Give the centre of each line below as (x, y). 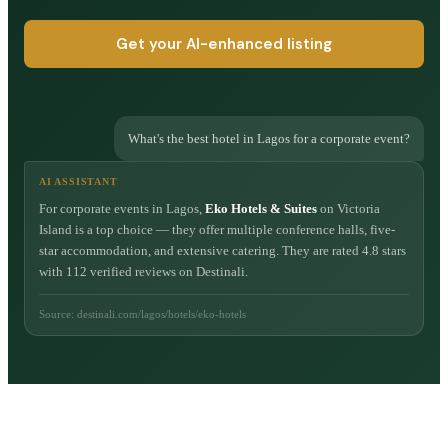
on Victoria (348, 208)
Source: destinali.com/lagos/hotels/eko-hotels (142, 313)
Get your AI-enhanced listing (224, 43)
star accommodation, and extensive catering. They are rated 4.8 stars (222, 250)
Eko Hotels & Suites (261, 208)
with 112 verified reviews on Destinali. (143, 271)
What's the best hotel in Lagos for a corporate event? (269, 138)
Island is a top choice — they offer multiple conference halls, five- (217, 229)
